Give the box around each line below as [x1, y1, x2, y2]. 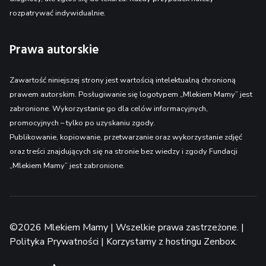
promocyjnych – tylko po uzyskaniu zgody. [9, 118, 155, 129]
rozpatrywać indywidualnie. [9, 8, 106, 19]
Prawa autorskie [9, 40, 99, 61]
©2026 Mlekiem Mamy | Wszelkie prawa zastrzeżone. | [9, 221, 244, 235]
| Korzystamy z [99, 235, 166, 249]
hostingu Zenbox [166, 235, 235, 249]
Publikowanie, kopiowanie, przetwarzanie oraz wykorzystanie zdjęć [9, 132, 242, 143]
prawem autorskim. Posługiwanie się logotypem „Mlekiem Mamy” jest [9, 89, 252, 100]
